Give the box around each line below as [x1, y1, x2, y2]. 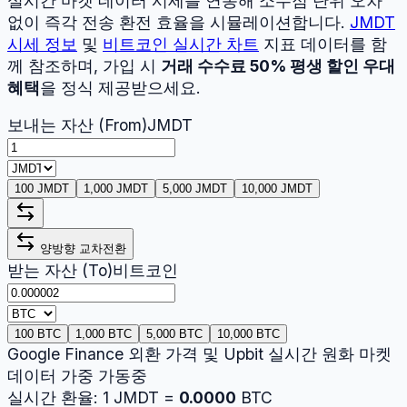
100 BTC [15, 327, 61, 342]
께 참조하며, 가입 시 [7, 55, 156, 75]
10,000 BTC [217, 327, 280, 342]
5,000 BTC [146, 327, 203, 342]
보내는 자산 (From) [7, 115, 147, 135]
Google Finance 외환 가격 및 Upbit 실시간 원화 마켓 [7, 344, 392, 364]
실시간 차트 [168, 34, 259, 54]
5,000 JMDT [163, 182, 227, 196]
